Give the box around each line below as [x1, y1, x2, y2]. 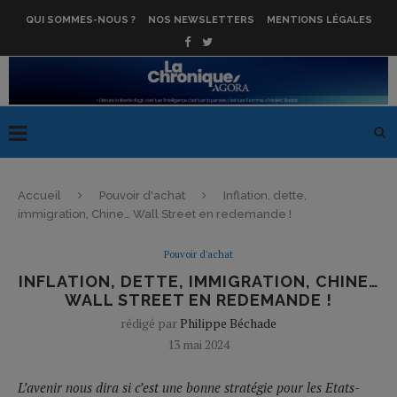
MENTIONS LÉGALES [266, 14, 372, 26]
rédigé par [121, 314, 180, 331]
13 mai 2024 [167, 335, 230, 353]
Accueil [18, 188, 61, 202]
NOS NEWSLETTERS [147, 14, 254, 26]
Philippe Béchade [180, 314, 276, 331]
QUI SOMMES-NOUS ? [25, 14, 136, 26]
